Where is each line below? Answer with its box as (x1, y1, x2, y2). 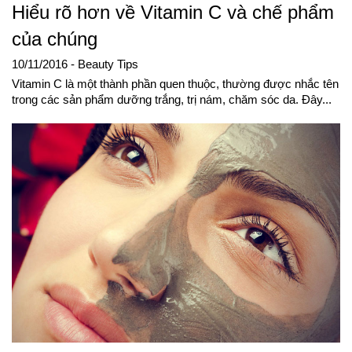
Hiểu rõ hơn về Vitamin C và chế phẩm (12, 2, 334, 24)
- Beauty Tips (71, 58, 138, 71)
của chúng (12, 28, 97, 50)
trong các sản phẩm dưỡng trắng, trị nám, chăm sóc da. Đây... (12, 93, 332, 107)
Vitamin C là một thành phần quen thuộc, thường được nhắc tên (12, 78, 339, 91)
